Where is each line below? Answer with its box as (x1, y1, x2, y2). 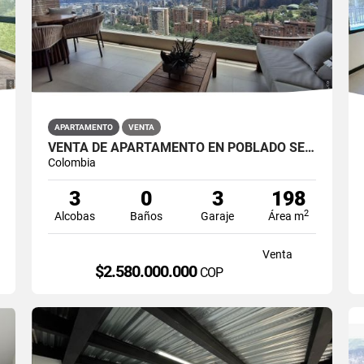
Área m (268, 209, 305, 223)
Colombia (47, 155, 96, 169)
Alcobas (54, 209, 96, 223)
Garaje (201, 209, 235, 223)
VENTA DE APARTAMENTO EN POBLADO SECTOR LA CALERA (304, 139, 314, 155)
